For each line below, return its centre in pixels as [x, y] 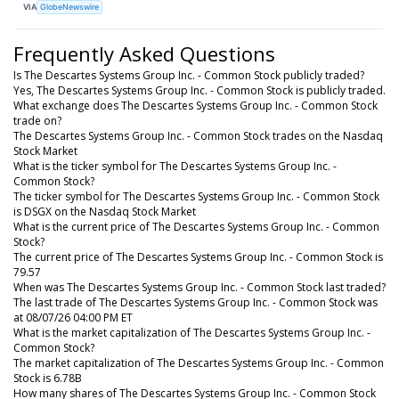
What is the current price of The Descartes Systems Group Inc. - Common [196, 226]
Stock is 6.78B [48, 378]
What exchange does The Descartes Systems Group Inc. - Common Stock [195, 105]
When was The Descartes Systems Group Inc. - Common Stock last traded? [199, 287]
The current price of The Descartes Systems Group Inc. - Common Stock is [198, 256]
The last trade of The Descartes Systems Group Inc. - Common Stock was [195, 302]
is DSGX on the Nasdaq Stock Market [105, 211]
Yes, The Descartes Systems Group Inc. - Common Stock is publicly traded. [199, 90]
